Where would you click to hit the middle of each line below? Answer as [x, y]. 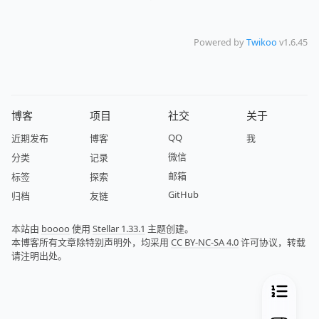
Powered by [220, 42]
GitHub [183, 195]
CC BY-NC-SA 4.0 [205, 242]
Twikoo [262, 42]
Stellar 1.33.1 [119, 229]
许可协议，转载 [272, 242]
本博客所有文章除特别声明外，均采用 [91, 242]
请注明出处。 [39, 256]
